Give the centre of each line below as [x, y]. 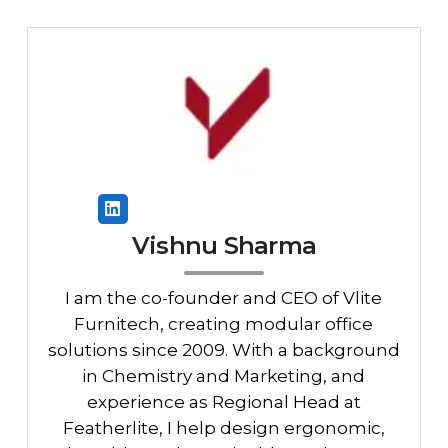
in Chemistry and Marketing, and [224, 376]
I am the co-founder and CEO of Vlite [224, 298]
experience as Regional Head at [223, 402]
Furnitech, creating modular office [224, 324]
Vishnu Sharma [224, 246]
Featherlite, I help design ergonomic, [223, 428]
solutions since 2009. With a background [223, 350]
